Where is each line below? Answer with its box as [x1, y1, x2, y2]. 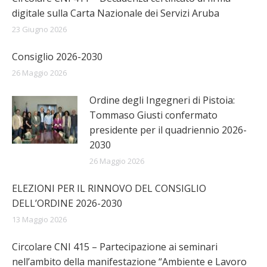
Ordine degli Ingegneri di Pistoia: [89, 94, 235, 107]
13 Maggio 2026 [12, 214, 67, 225]
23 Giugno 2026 [12, 24, 67, 35]
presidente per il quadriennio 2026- [89, 123, 247, 136]
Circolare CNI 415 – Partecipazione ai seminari [12, 240, 218, 253]
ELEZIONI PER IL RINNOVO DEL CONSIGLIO [12, 182, 206, 195]
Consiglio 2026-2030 [12, 50, 103, 63]
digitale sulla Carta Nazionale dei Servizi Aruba [12, 7, 219, 20]
